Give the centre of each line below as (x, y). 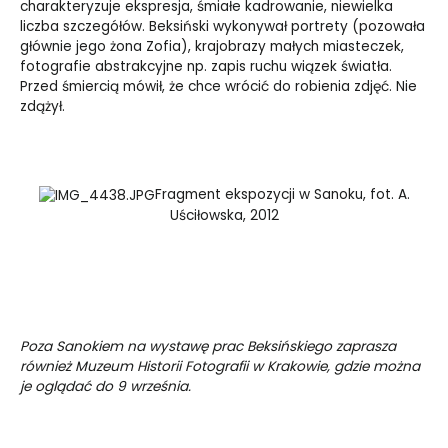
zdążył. (42, 107)
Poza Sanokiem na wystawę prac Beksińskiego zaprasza (208, 347)
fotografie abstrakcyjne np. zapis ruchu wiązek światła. (206, 67)
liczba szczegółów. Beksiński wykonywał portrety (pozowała (222, 27)
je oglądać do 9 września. (105, 387)
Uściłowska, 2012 (224, 215)
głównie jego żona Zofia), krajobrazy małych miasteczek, (212, 47)
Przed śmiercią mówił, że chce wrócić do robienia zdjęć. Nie (218, 87)
